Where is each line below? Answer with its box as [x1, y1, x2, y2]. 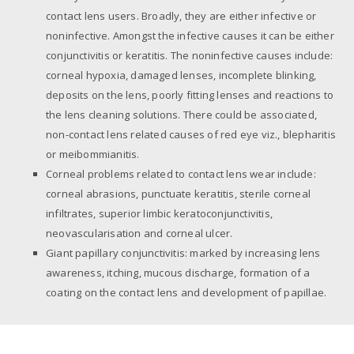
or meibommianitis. [45, 146, 140, 161]
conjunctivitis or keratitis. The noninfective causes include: [45, 47, 333, 62]
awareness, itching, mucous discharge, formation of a [45, 265, 311, 280]
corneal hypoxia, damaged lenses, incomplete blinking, [45, 67, 317, 82]
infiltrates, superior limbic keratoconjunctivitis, [45, 205, 273, 220]
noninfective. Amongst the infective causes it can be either [45, 28, 334, 43]
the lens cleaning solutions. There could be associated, [45, 107, 317, 122]
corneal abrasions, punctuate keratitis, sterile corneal [45, 186, 311, 201]
